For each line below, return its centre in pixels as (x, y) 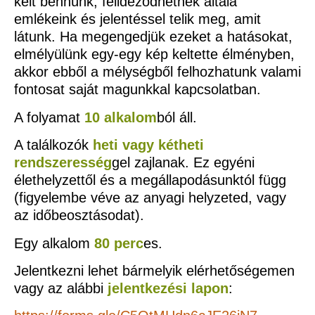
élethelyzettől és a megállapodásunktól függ (150, 180)
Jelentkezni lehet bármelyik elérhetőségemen (154, 270)
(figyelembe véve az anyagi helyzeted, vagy (150, 198)
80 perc (119, 243)
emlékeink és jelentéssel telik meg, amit (137, 19)
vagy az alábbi (61, 288)
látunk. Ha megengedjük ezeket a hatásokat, (153, 37)
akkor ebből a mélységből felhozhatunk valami (157, 72)
